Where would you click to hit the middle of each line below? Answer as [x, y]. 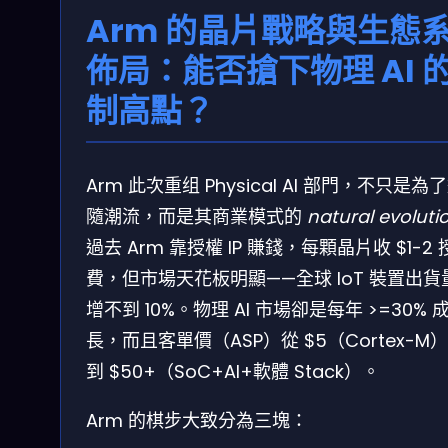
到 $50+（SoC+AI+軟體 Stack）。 [233, 371]
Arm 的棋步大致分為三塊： [197, 420]
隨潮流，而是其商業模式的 [196, 216]
